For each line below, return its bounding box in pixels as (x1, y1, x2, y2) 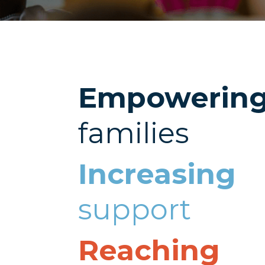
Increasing (78, 156, 236, 191)
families (78, 115, 189, 150)
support (78, 192, 191, 227)
